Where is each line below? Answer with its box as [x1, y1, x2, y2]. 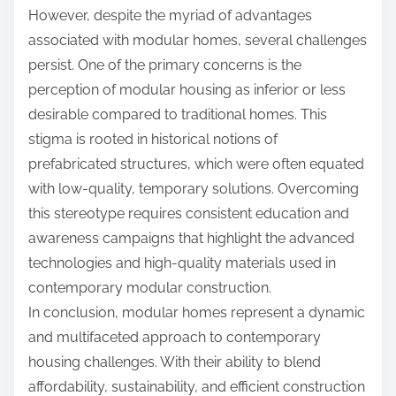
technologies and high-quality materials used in [28, 255, 336, 272]
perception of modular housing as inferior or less [28, 81, 346, 99]
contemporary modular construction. [28, 279, 271, 297]
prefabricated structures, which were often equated [28, 156, 364, 173]
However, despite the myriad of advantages [28, 7, 312, 25]
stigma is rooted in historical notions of [28, 131, 278, 148]
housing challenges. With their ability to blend [28, 354, 321, 371]
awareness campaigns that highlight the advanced [28, 230, 354, 247]
